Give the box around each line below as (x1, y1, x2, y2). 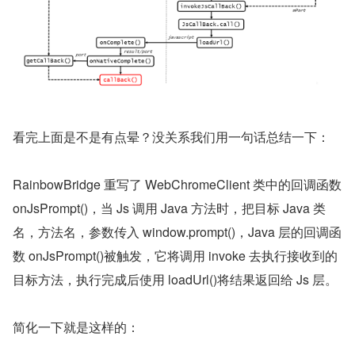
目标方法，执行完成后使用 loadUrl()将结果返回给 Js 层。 (13, 269, 338, 288)
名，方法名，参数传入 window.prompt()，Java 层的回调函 (13, 222, 342, 241)
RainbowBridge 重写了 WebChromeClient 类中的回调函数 (13, 174, 342, 193)
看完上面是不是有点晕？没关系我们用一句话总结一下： (13, 127, 330, 146)
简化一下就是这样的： (13, 317, 139, 336)
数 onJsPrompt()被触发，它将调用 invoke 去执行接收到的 (13, 246, 338, 265)
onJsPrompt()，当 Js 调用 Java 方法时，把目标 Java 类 (13, 198, 326, 217)
